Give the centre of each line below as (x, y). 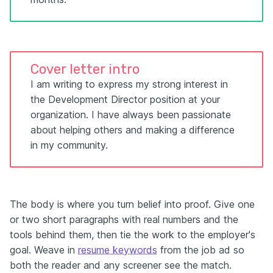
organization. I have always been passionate (131, 115)
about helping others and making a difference (133, 130)
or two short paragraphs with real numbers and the (124, 219)
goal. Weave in (44, 250)
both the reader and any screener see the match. (121, 265)
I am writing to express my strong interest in (129, 84)
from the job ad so (201, 250)
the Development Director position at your (125, 99)
